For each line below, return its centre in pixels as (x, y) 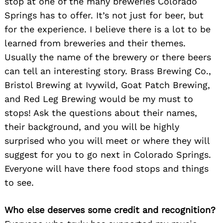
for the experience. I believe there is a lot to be (108, 29)
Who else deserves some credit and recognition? (110, 210)
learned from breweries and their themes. (95, 43)
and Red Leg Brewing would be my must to (99, 99)
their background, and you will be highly (92, 127)
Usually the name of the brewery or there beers (108, 57)
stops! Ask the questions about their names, (101, 113)
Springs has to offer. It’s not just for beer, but (104, 15)
